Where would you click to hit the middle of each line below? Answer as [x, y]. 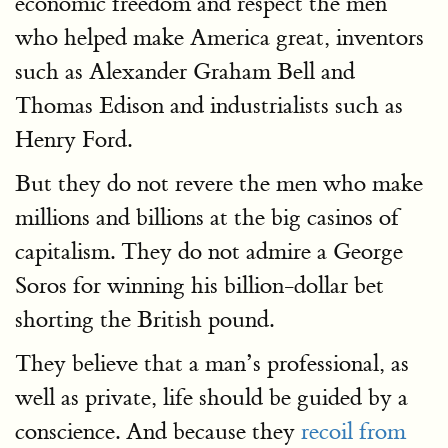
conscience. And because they [158, 431]
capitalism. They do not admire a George [209, 251]
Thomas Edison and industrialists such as [209, 105]
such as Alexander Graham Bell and [185, 71]
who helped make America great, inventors [219, 37]
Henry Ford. [73, 139]
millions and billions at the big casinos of [207, 217]
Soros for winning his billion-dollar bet [199, 285]
